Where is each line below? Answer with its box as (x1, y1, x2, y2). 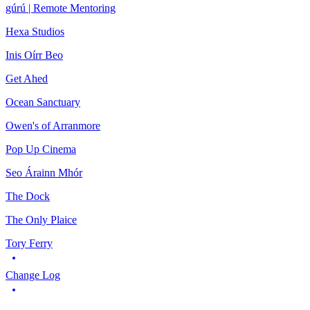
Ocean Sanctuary (6, 95, 80, 108)
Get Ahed (6, 72, 48, 84)
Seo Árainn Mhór (6, 166, 82, 179)
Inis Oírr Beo (6, 48, 63, 61)
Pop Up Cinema (6, 143, 76, 155)
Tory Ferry (6, 237, 53, 249)
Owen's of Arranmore (6, 119, 100, 131)
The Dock (6, 190, 50, 202)
